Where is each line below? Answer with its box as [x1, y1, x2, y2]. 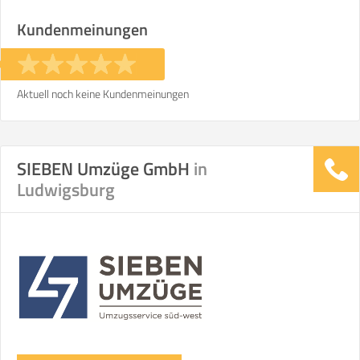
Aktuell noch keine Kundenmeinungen [17, 85, 189, 102]
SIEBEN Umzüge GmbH [17, 155, 194, 182]
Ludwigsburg [17, 176, 115, 203]
